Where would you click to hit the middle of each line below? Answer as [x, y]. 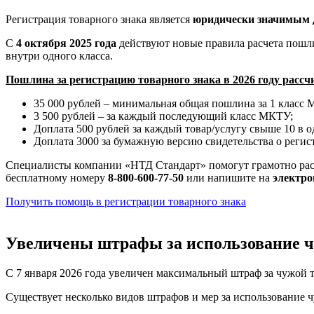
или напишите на [228, 177]
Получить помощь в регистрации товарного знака [126, 201]
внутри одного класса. [59, 55]
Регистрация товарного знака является [99, 19]
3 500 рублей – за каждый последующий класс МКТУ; [163, 116]
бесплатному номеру [57, 177]
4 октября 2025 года [66, 43]
